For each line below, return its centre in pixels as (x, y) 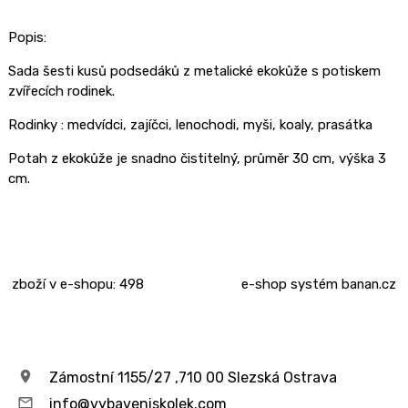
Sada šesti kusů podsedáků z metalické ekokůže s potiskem (194, 71)
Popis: (27, 38)
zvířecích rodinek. (61, 91)
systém (314, 284)
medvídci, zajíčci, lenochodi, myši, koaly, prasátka (219, 124)
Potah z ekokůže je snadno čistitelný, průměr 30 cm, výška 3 (197, 158)
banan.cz (368, 284)
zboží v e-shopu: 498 (78, 284)
